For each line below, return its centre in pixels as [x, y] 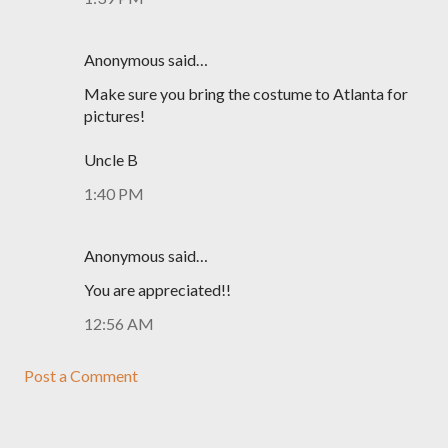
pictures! [114, 115]
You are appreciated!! [157, 289]
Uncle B [111, 159]
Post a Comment [81, 375]
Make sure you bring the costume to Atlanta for [246, 93]
